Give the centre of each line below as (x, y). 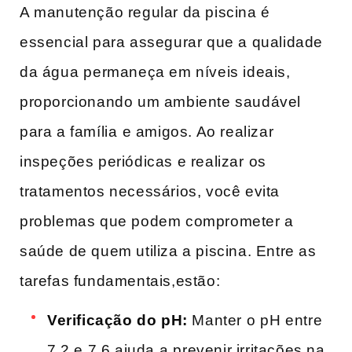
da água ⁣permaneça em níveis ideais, (155, 71)
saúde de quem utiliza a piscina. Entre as (168, 251)
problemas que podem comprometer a (157, 221)
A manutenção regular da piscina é (145, 12)
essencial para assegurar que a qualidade (172, 42)
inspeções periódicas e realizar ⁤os (143, 161)
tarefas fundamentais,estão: (120, 280)
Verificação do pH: (117, 321)
